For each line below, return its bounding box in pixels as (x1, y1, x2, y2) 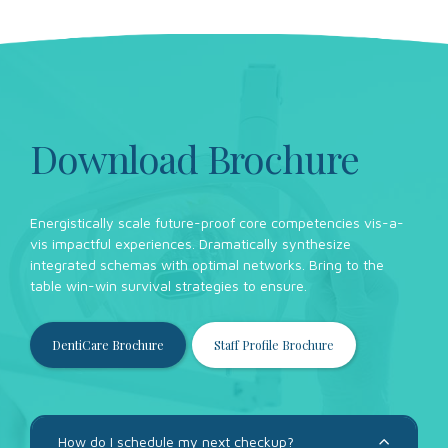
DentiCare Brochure (51, 337, 164, 354)
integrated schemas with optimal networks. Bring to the (30, 256, 384, 274)
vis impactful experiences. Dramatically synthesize (30, 235, 351, 253)
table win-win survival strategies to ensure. (30, 277, 307, 295)
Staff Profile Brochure (213, 337, 334, 354)
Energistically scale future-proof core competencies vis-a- (30, 214, 404, 232)
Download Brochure (30, 132, 359, 185)
